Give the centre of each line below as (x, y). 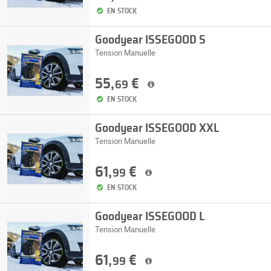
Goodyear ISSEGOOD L (149, 217)
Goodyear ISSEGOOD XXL (157, 128)
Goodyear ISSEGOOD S (150, 40)
